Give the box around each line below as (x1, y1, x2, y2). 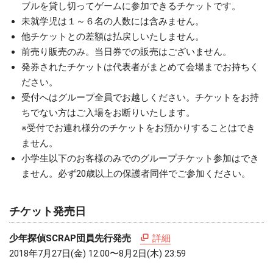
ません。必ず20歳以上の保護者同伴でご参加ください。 (21, 168, 250, 179)
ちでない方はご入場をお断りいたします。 (21, 107, 195, 118)
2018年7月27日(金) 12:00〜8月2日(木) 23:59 (9, 248, 186, 260)
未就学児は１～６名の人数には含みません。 (21, 15, 204, 27)
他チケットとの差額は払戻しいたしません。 (21, 30, 204, 42)
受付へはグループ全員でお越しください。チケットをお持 (21, 91, 259, 103)
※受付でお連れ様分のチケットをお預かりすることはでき (21, 122, 255, 133)
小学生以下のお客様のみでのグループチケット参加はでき (21, 152, 259, 164)
